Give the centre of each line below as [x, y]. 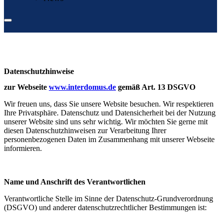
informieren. [23, 148]
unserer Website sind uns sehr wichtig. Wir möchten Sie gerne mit [106, 121]
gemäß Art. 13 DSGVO [156, 87]
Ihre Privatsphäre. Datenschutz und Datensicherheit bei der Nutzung [110, 112]
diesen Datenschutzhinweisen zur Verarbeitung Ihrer [85, 130]
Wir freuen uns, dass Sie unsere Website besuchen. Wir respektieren [109, 104]
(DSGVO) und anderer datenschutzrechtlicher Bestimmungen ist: [105, 207]
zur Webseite [26, 87]
